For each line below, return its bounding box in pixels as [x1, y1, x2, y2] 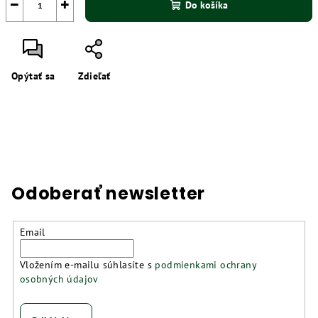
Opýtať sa [11, 70, 55, 82]
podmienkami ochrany [155, 258, 257, 271]
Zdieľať [77, 70, 111, 82]
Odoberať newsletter [11, 182, 206, 205]
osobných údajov [19, 272, 99, 285]
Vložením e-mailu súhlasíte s [19, 258, 155, 271]
